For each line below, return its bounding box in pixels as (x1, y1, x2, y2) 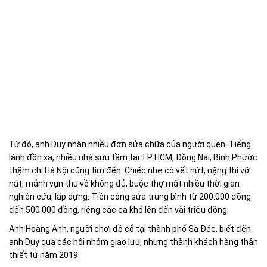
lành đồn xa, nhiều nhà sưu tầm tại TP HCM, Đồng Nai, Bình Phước (9, 153, 257, 163)
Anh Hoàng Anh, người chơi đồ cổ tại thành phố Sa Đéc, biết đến (9, 224, 251, 234)
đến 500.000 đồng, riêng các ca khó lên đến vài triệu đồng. (9, 205, 229, 215)
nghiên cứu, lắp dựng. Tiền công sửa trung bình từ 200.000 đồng (9, 192, 251, 202)
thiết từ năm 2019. (9, 250, 80, 260)
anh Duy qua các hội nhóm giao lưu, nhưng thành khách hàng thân (9, 237, 258, 247)
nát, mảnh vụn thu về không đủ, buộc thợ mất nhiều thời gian (9, 179, 240, 189)
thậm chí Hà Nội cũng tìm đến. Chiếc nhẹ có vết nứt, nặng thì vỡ (9, 166, 250, 176)
